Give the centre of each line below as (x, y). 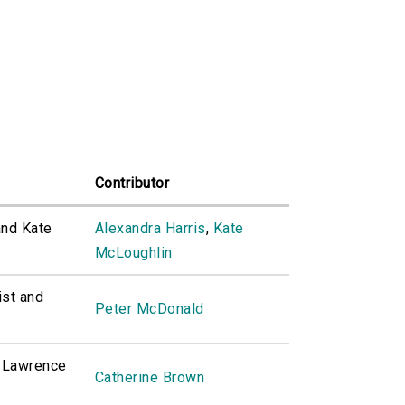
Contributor (132, 184)
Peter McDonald (150, 309)
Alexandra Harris (151, 229)
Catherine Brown (150, 378)
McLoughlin (134, 253)
